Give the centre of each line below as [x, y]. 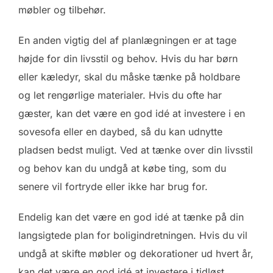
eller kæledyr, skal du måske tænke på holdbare [129, 76]
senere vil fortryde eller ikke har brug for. [113, 186]
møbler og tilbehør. [62, 9]
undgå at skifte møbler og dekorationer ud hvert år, [136, 253]
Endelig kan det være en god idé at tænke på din [131, 217]
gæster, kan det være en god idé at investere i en [132, 113]
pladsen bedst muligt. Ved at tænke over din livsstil [136, 150]
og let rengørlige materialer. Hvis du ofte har [120, 95]
